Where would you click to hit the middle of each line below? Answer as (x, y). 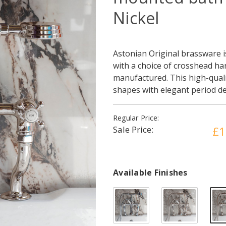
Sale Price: (133, 129)
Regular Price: (136, 118)
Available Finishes (150, 173)
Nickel (136, 18)
